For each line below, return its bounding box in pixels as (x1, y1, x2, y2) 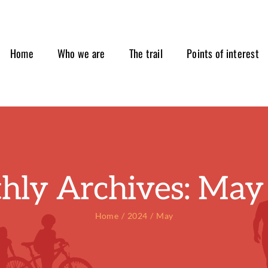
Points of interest (187, 45, 259, 61)
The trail (129, 45, 163, 61)
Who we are (57, 45, 105, 61)
